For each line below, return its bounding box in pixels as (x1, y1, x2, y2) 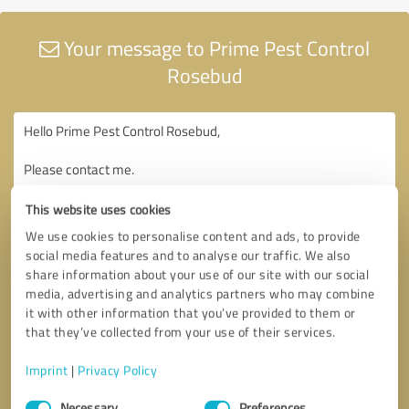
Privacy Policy (78, 361, 158, 379)
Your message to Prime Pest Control (59, 33, 370, 62)
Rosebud (166, 60, 243, 89)
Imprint (26, 361, 68, 379)
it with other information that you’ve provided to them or (26, 303, 356, 321)
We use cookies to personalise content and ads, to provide (26, 226, 361, 245)
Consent (25, 387, 71, 405)
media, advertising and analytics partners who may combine (26, 284, 375, 302)
